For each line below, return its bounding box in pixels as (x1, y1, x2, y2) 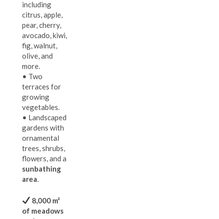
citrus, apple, (22, 10, 63, 20)
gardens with (22, 123, 64, 132)
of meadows (22, 206, 64, 215)
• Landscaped (22, 113, 66, 122)
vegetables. (22, 103, 60, 112)
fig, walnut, (22, 41, 57, 50)
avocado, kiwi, (22, 31, 67, 40)
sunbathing (22, 164, 61, 174)
